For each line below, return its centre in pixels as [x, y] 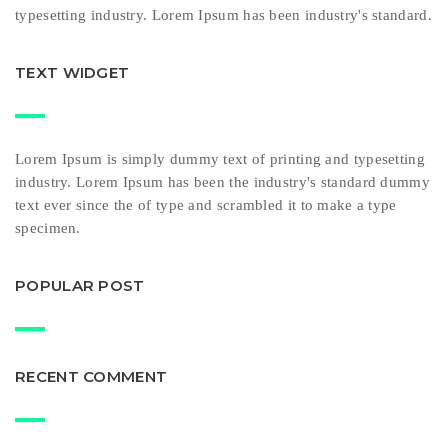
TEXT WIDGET [72, 73]
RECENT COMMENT [91, 376]
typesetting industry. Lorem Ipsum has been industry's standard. [223, 15]
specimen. [48, 227]
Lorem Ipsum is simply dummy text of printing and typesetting [220, 158]
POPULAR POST [80, 285]
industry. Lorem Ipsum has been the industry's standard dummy [222, 181]
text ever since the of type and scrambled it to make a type [206, 204]
